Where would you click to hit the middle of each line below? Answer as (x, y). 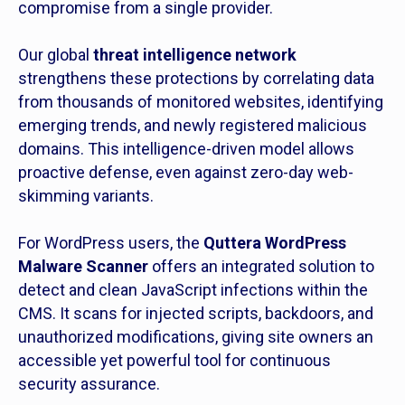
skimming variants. (86, 196)
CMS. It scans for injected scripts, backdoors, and (196, 313)
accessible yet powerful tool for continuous (174, 360)
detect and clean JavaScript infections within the (193, 290)
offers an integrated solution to (261, 266)
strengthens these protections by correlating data (196, 78)
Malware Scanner (83, 266)
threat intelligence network (195, 55)
